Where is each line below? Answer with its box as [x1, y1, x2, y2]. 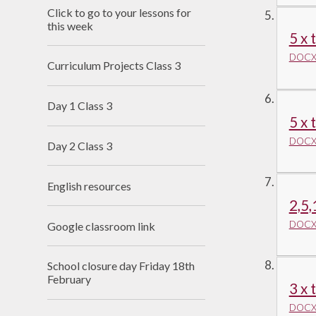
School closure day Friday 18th [47, 259, 195, 273]
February [47, 272, 92, 286]
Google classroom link [47, 219, 156, 233]
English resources [47, 178, 132, 193]
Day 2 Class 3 [47, 138, 113, 152]
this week [47, 18, 94, 32]
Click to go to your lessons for [47, 5, 192, 19]
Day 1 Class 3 [47, 99, 113, 113]
